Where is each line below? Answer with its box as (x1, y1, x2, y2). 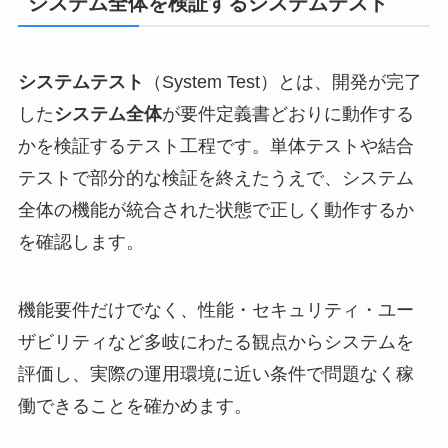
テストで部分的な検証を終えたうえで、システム (17, 167, 414, 188)
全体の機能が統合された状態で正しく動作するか (17, 199, 414, 220)
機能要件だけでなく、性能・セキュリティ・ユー (17, 299, 414, 320)
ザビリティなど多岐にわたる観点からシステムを (17, 331, 414, 352)
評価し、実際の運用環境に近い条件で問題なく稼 (17, 363, 414, 384)
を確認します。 (17, 231, 144, 252)
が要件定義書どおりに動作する (161, 103, 414, 124)
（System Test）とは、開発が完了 (143, 71, 422, 92)
